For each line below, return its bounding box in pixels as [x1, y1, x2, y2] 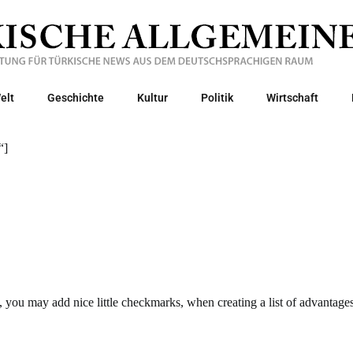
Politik [200, 91, 233, 104]
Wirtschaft [266, 91, 318, 104]
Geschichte [46, 91, 104, 104]
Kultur [136, 91, 168, 104]
